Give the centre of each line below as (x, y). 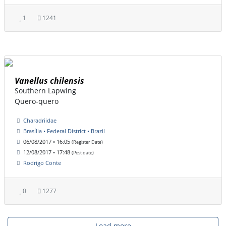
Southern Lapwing (45, 91)
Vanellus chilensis (49, 81)
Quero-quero (37, 101)
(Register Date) (87, 142)
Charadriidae (40, 121)
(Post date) (83, 153)
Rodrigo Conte (42, 163)
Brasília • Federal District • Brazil (64, 131)
